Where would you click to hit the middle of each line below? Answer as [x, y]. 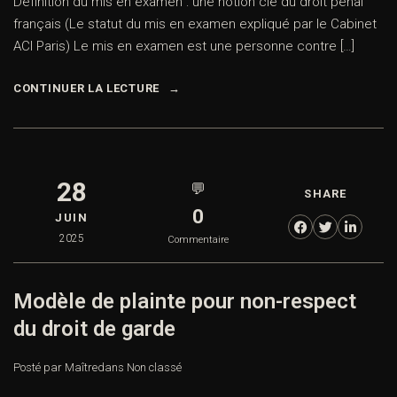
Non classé [154, 368]
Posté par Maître [55, 368]
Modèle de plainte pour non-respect [185, 302]
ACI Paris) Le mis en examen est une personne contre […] [184, 47]
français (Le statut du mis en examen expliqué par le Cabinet [195, 24]
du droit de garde [94, 329]
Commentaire [198, 240]
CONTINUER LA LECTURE [86, 89]
